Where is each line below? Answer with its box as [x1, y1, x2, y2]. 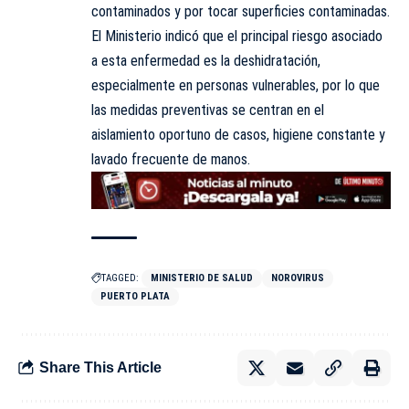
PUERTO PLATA [100, 289, 170, 302]
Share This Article [39, 360, 162, 376]
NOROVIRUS [271, 271, 324, 284]
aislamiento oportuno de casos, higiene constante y [91, 126, 385, 144]
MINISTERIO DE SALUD [151, 271, 253, 284]
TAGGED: [101, 271, 139, 284]
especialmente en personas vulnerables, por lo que [91, 77, 380, 95]
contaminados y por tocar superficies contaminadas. [91, 3, 390, 21]
